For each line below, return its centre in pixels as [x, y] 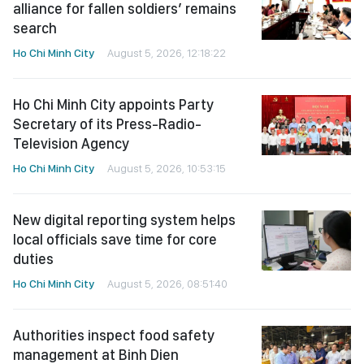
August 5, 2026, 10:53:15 [167, 169]
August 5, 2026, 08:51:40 [167, 284]
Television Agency [71, 144]
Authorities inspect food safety [114, 336]
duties [33, 259]
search [35, 28]
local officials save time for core [115, 240]
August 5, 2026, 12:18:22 [167, 53]
